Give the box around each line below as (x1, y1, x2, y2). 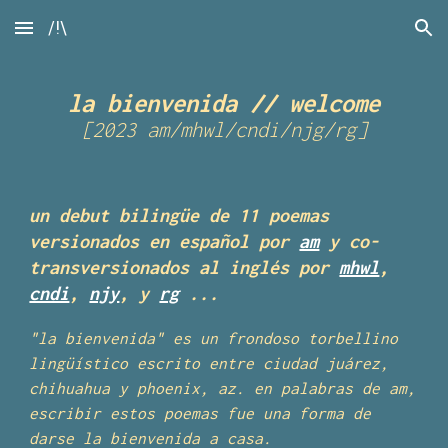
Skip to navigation (307, 28, 432, 46)
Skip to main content (16, 28, 158, 46)
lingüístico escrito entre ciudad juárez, (29, 354, 390, 372)
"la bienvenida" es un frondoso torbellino (29, 329, 399, 347)
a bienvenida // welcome (81, 89, 380, 117)
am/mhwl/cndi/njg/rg (147, 118, 356, 141)
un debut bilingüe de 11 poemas (29, 205, 330, 226)
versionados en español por (29, 231, 300, 252)
